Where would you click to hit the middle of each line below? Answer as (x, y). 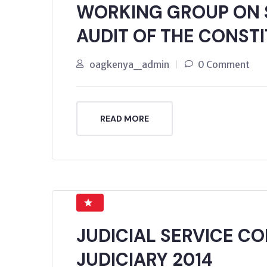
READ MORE (125, 118)
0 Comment (224, 64)
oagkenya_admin (129, 64)
